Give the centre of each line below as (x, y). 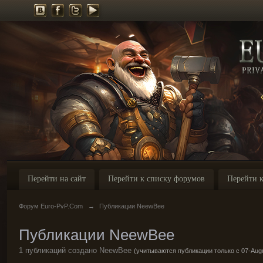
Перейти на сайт (57, 179)
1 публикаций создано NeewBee (76, 250)
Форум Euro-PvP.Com (51, 206)
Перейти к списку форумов (156, 179)
